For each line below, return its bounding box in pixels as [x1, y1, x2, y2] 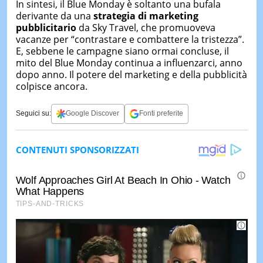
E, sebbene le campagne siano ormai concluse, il [15, 44, 229, 58]
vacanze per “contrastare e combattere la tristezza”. [15, 32, 244, 46]
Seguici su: [15, 109, 51, 117]
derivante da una [15, 9, 93, 22]
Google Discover [65, 109, 119, 117]
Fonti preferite [139, 109, 183, 117]
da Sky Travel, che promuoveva [76, 21, 215, 34]
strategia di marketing [93, 9, 198, 22]
